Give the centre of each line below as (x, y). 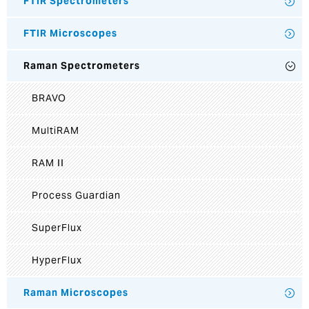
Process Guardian (76, 195)
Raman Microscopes (76, 292)
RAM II (48, 163)
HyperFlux (57, 260)
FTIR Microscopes (70, 33)
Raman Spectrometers (82, 66)
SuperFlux (57, 228)
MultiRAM (56, 130)
